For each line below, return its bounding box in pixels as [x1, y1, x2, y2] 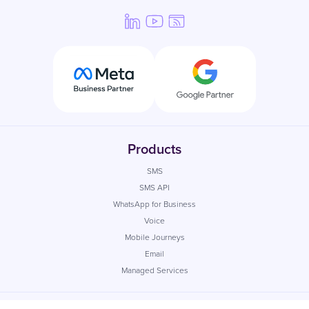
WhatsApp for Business [113, 198, 196, 211]
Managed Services [121, 264, 188, 277]
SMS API [139, 181, 170, 195]
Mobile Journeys [124, 231, 185, 244]
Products [128, 139, 181, 160]
